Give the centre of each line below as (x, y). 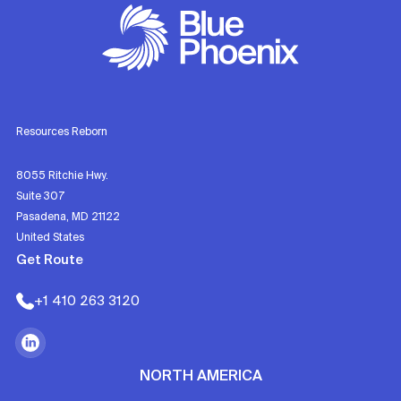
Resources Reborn (62, 132)
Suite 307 (40, 196)
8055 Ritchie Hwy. (62, 176)
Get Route (50, 260)
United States (50, 238)
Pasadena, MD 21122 (68, 217)
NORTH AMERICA (200, 376)
